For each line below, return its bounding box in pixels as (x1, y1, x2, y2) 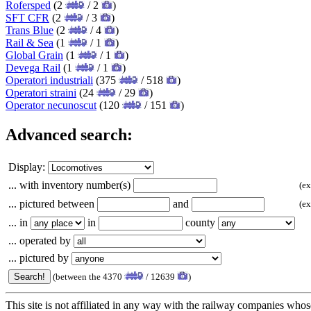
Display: (8, 160, 48, 173)
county (183, 216, 218, 228)
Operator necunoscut (6, 99, 96, 111)
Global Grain (6, 49, 63, 61)
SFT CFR (6, 11, 49, 24)
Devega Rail (6, 61, 60, 74)
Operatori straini (6, 86, 76, 99)
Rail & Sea (6, 36, 53, 49)
